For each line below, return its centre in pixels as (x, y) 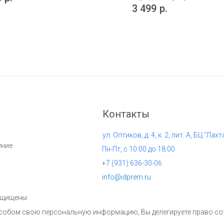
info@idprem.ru (126, 177)
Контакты (126, 114)
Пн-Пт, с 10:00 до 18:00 (138, 149)
